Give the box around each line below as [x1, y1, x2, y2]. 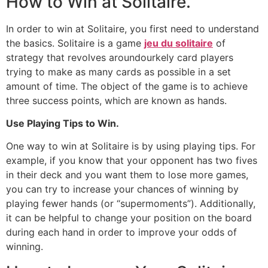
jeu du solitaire [144, 36, 213, 49]
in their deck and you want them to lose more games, [6, 169, 248, 181]
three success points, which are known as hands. [6, 94, 227, 106]
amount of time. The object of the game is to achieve [6, 80, 248, 92]
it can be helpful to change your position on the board [6, 212, 252, 224]
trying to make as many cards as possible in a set [6, 65, 231, 78]
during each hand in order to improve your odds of [6, 226, 237, 239]
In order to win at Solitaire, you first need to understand [6, 22, 259, 35]
